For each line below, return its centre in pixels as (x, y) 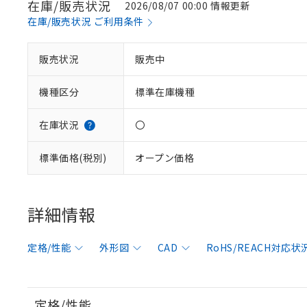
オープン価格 (165, 158)
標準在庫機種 (165, 92)
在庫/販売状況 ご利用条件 (86, 21)
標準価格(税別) (73, 158)
